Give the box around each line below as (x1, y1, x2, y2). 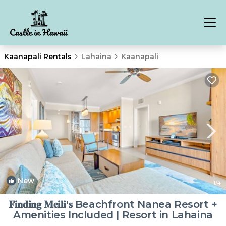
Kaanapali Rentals (4, 52, 74, 61)
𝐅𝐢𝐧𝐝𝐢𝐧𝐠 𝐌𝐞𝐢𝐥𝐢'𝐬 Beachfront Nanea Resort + (9, 198, 217, 210)
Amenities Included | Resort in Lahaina (13, 209, 213, 221)
